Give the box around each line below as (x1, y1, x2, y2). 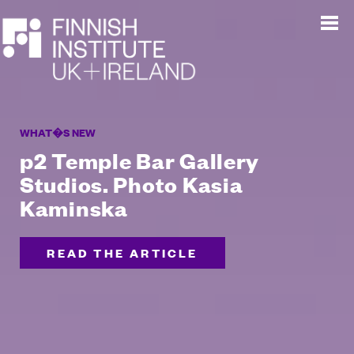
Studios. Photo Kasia (20, 169, 243, 198)
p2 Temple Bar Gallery (20, 145, 260, 175)
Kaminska (20, 193, 128, 222)
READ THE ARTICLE (47, 244, 198, 261)
